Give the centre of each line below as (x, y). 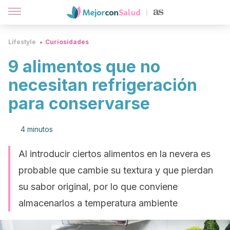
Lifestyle (22, 42)
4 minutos (37, 129)
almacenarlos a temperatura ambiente (98, 203)
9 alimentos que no (84, 66)
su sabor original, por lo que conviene (98, 187)
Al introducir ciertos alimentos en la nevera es (114, 154)
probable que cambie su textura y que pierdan (116, 170)
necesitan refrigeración (103, 85)
